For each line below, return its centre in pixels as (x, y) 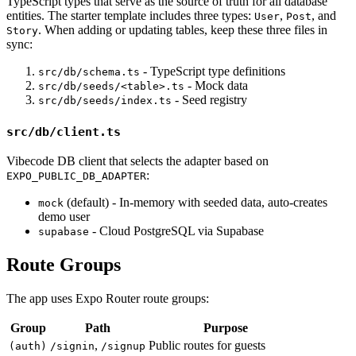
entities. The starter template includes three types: (130, 16)
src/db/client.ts (64, 132)
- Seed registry (209, 100)
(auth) (28, 346)
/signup (123, 346)
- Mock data (216, 86)
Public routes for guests (207, 346)
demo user (64, 217)
